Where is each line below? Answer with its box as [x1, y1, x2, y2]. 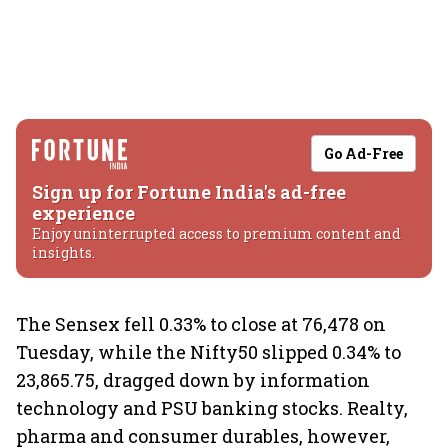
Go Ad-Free [324, 144, 403, 163]
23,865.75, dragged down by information [16, 368, 370, 392]
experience [32, 201, 135, 225]
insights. [32, 243, 95, 262]
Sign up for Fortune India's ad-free [32, 180, 346, 204]
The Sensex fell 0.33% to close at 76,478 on [16, 312, 386, 336]
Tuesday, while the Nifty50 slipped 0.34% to [16, 340, 401, 364]
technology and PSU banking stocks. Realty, [16, 396, 408, 420]
